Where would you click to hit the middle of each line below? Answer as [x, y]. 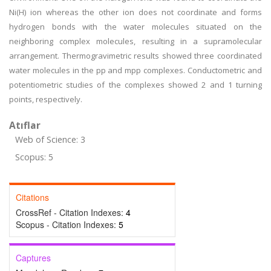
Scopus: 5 [34, 157]
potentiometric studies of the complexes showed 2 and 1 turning [135, 85]
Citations [32, 197]
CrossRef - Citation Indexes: [71, 212]
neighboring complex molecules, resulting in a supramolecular [135, 41]
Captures [33, 258]
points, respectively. [46, 99]
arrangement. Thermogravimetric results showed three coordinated [135, 56]
